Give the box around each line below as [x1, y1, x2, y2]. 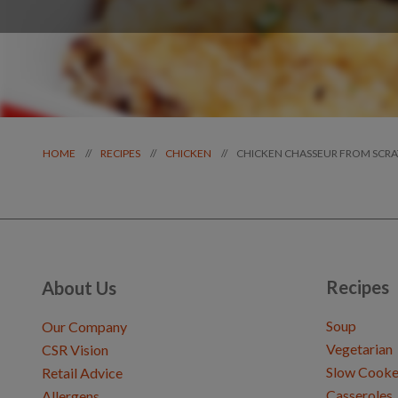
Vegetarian [326, 340, 393, 357]
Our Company [42, 318, 127, 335]
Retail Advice [42, 364, 123, 381]
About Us [42, 277, 116, 298]
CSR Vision [42, 341, 108, 358]
